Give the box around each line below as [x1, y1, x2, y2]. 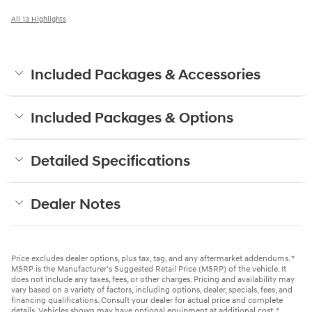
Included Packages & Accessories [31, 65, 260, 84]
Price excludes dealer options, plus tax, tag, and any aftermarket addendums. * [11, 253, 295, 264]
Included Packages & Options [31, 109, 233, 127]
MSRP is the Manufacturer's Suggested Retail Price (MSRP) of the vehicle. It [11, 263, 286, 274]
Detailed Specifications [31, 152, 190, 171]
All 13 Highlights [11, 14, 66, 24]
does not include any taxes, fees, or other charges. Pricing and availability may [11, 274, 295, 285]
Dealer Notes [31, 195, 120, 214]
